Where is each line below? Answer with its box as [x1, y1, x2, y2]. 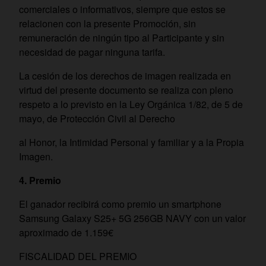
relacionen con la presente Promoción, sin [19, 17, 196, 30]
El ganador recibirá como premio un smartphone [19, 197, 221, 211]
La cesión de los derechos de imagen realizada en [19, 69, 231, 83]
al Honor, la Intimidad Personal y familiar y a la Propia [19, 135, 244, 149]
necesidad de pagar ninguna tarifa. [19, 45, 165, 59]
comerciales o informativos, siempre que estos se [19, 2, 226, 16]
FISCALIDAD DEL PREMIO [19, 249, 137, 263]
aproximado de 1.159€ [19, 226, 113, 239]
